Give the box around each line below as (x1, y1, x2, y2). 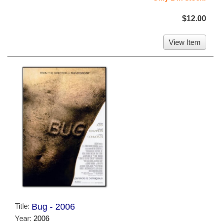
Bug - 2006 (32, 202, 75, 212)
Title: (15, 202, 32, 211)
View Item (169, 37, 201, 46)
